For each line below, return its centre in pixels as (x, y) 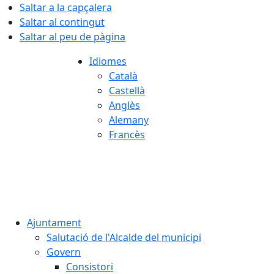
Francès (127, 135)
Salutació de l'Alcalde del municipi (124, 237)
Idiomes (108, 61)
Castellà (127, 91)
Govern (64, 252)
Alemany (129, 120)
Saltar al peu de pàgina (72, 37)
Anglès (124, 105)
